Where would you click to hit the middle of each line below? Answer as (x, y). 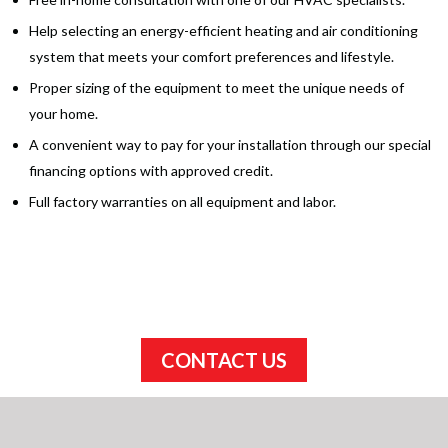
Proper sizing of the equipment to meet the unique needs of (216, 88)
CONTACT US (224, 360)
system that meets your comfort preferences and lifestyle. (211, 57)
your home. (63, 114)
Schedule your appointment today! (224, 294)
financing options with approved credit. (151, 171)
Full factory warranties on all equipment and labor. (182, 202)
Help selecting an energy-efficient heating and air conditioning (223, 31)
